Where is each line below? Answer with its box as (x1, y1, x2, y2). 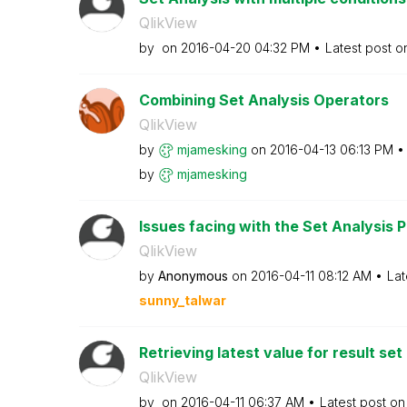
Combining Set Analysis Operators (138, 90, 389, 109)
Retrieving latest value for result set (138, 342, 402, 362)
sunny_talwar (138, 292, 226, 308)
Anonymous (157, 267, 228, 283)
